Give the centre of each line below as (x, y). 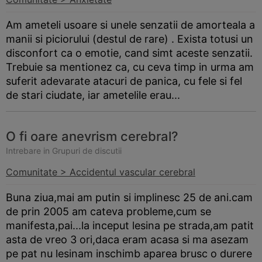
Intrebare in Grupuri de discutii (64, 151)
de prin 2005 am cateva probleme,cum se (108, 211)
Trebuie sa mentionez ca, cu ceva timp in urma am (130, 67)
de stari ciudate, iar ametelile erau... (93, 95)
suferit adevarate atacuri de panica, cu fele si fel (124, 81)
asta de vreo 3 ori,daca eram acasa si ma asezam (127, 239)
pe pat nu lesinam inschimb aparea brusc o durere (129, 254)
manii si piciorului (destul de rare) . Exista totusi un (130, 39)
